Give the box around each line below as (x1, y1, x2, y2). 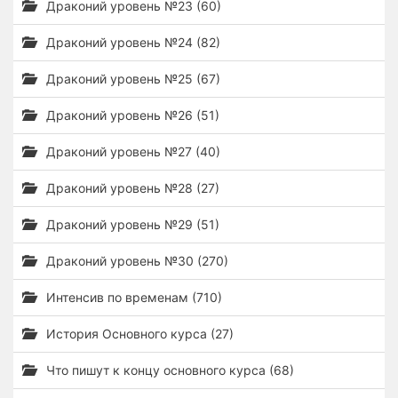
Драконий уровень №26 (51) (43, 107, 219, 123)
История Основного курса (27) (43, 326, 234, 341)
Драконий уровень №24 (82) (43, 35, 220, 50)
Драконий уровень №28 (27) (43, 180, 219, 195)
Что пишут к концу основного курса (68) (43, 362, 294, 378)
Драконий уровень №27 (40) (43, 144, 220, 159)
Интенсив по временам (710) (43, 290, 222, 305)
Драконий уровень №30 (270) (43, 253, 228, 268)
